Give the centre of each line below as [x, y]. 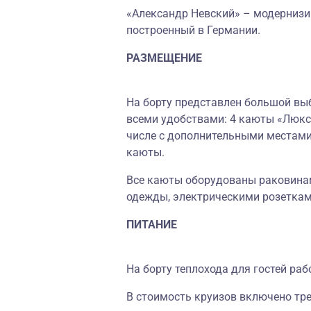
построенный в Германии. [195, 30]
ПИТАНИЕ [152, 225]
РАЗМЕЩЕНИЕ [164, 58]
